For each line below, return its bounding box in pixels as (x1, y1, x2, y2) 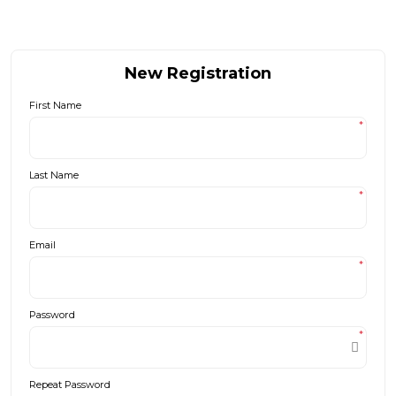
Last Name (29, 169, 79, 181)
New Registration (125, 64, 271, 83)
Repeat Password (29, 378, 110, 391)
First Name (29, 99, 81, 111)
